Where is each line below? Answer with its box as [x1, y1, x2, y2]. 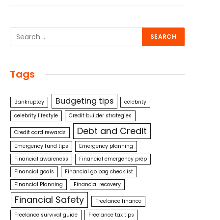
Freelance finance [95, 197, 141, 205]
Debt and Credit [77, 125, 147, 137]
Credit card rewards [14, 129, 66, 136]
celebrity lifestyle [14, 112, 58, 119]
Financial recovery [74, 181, 121, 188]
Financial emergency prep [79, 155, 147, 163]
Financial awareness [14, 155, 69, 163]
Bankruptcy [14, 98, 45, 106]
